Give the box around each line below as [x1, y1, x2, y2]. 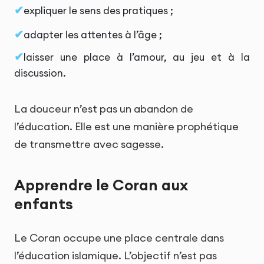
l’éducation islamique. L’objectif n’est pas [14, 249, 217, 263]
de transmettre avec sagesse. [14, 137, 164, 151]
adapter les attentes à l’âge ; [24, 28, 162, 41]
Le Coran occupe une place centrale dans [14, 231, 224, 245]
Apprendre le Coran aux [14, 175, 188, 194]
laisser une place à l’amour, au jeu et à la [24, 51, 250, 64]
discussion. [14, 67, 66, 80]
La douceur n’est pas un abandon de [14, 101, 193, 115]
